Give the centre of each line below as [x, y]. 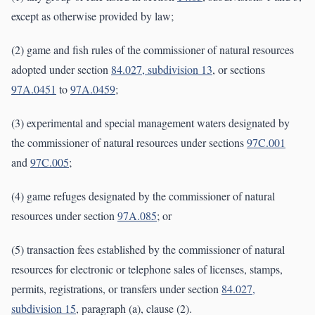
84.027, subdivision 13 [162, 70]
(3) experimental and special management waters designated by [150, 123]
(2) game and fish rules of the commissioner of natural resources [153, 50]
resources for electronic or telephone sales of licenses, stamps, [147, 269]
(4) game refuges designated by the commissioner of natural [143, 196]
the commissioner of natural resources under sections [129, 143]
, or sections [239, 70]
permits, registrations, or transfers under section [116, 289]
